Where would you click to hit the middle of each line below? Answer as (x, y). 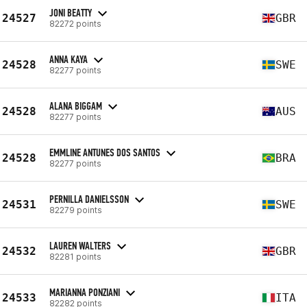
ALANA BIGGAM (76, 106)
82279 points (76, 210)
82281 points (75, 256)
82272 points (75, 23)
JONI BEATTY (71, 12)
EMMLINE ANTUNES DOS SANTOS (105, 152)
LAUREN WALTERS (80, 245)
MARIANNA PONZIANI (85, 292)
